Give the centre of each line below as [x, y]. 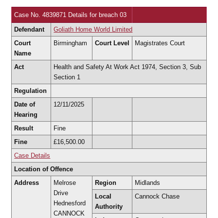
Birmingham [71, 43]
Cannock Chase [157, 196]
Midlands [148, 182]
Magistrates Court [160, 43]
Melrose [65, 182]
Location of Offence [44, 169]
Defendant [29, 29]
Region [106, 182]
